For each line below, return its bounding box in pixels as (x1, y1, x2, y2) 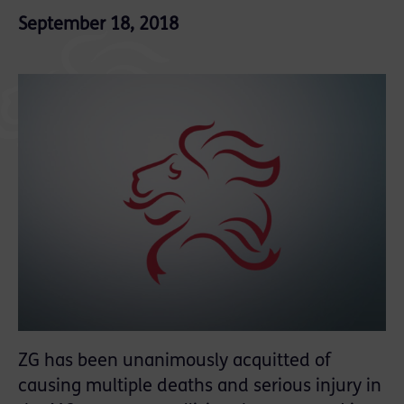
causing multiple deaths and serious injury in (18, 378, 381, 397)
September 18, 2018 (18, 15, 179, 34)
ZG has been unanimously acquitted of (18, 353, 331, 372)
